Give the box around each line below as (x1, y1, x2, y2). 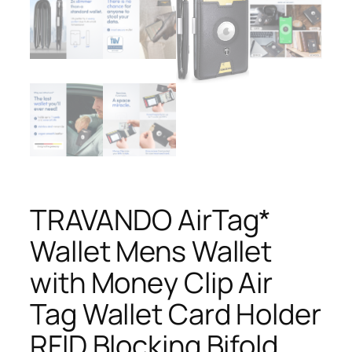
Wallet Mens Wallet (30, 231, 273, 270)
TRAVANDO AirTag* (30, 200, 272, 239)
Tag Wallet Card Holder (30, 294, 321, 333)
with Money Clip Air (30, 262, 273, 302)
